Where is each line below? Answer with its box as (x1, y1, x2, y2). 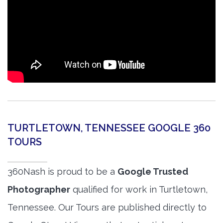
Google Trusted (117, 166, 188, 177)
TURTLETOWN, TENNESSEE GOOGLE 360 (7, 122, 211, 134)
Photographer (7, 184, 70, 195)
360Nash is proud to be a (7, 166, 117, 177)
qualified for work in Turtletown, (70, 184, 208, 195)
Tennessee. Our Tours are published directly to (7, 202, 207, 213)
